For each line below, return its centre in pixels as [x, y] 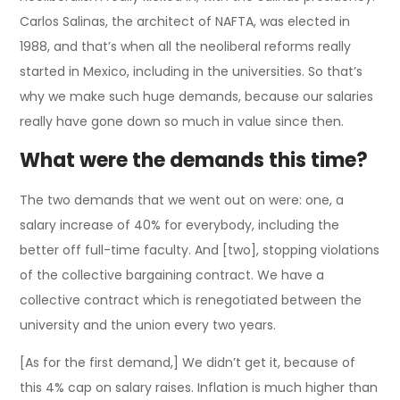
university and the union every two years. [148, 325]
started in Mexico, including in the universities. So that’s [192, 71]
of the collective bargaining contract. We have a [172, 275]
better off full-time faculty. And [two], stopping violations [200, 250]
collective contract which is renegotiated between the [191, 300]
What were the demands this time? [194, 160]
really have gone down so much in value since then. [182, 121]
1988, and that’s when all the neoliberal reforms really [186, 46]
